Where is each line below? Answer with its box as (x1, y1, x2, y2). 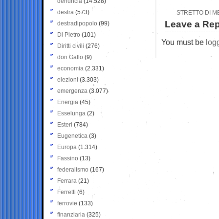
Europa (57, 143, 77, 151)
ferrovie (57, 199, 77, 207)
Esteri (57, 121, 72, 128)
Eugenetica (57, 132, 88, 139)
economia (57, 65, 84, 72)
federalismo (57, 166, 88, 173)
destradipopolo (57, 20, 97, 27)
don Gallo (57, 53, 83, 61)
